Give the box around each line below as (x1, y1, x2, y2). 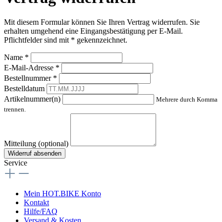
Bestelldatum (4, 84, 45, 93)
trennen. (4, 105, 26, 113)
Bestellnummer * (4, 73, 57, 82)
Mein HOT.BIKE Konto (24, 189, 101, 198)
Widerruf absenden (8, 149, 61, 157)
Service (4, 158, 27, 167)
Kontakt (24, 198, 49, 207)
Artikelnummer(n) (4, 94, 60, 103)
